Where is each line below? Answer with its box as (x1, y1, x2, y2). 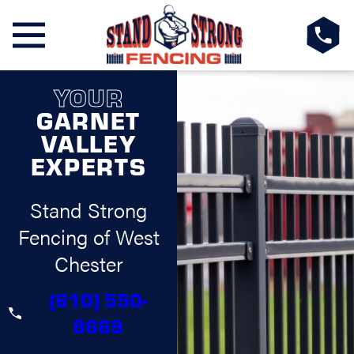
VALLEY (40, 126, 137, 159)
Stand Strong (30, 194, 147, 224)
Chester (54, 248, 123, 278)
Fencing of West (17, 221, 160, 251)
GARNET (36, 103, 141, 136)
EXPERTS (30, 149, 147, 182)
